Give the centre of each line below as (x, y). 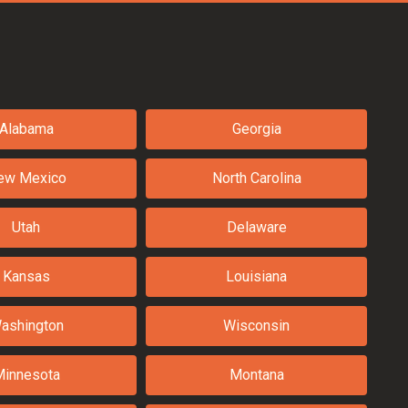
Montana (256, 375)
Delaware (256, 227)
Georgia (256, 129)
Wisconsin (257, 326)
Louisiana (257, 276)
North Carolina (256, 178)
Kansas (26, 276)
